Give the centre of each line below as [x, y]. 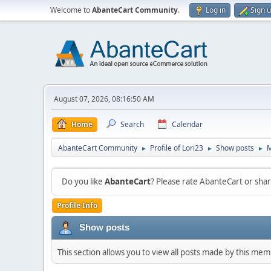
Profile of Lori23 [177, 148]
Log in [216, 10]
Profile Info [77, 205]
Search [132, 124]
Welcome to [71, 10]
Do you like [83, 181]
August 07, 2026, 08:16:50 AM [104, 99]
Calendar [187, 124]
